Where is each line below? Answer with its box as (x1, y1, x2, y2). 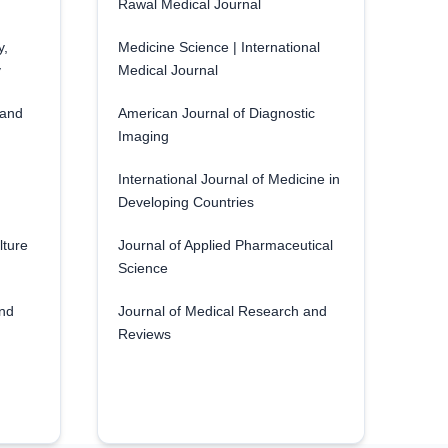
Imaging (117, 128, 169, 144)
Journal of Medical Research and (117, 303, 327, 319)
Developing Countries (117, 194, 254, 210)
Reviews (117, 326, 171, 342)
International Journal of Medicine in (117, 171, 340, 187)
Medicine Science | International (117, 39, 320, 55)
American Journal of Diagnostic (117, 105, 315, 121)
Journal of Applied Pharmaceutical (117, 237, 333, 253)
